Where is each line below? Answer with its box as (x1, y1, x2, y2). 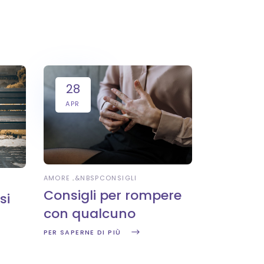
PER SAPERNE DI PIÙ (43, 227, 121, 237)
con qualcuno (43, 204, 136, 223)
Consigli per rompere (43, 186, 181, 204)
